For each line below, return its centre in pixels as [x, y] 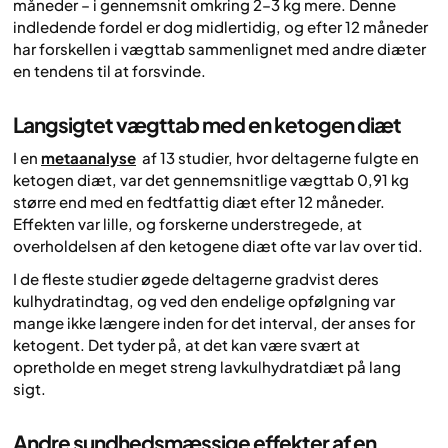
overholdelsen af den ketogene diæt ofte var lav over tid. [218, 246]
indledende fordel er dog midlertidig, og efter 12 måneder [220, 26]
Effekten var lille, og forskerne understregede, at [187, 224]
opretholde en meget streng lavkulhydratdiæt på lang [207, 366]
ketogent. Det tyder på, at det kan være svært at [186, 344]
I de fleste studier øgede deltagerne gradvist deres [196, 278]
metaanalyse [88, 158]
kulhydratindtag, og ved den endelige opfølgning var [204, 300]
